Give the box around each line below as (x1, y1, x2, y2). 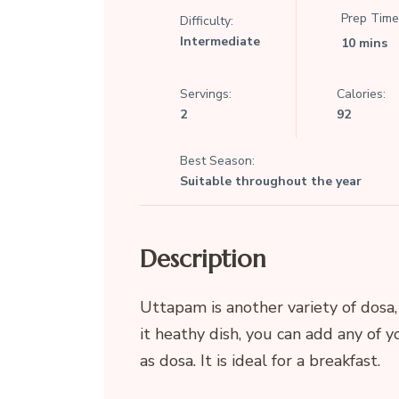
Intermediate (179, 32, 260, 50)
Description (139, 244, 266, 275)
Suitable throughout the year (179, 173, 362, 191)
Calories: (336, 85, 386, 103)
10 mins (340, 35, 387, 53)
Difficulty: (179, 12, 233, 29)
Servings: (179, 85, 232, 103)
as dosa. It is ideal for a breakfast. (139, 350, 380, 372)
